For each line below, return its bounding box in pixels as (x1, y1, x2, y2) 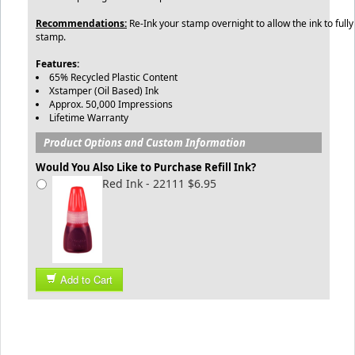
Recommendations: (36, 17, 127, 30)
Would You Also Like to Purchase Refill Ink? (36, 160, 256, 174)
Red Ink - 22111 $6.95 (102, 176, 216, 191)
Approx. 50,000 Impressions (49, 97, 173, 111)
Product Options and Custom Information (44, 136, 246, 150)
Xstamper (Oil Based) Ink (49, 84, 161, 97)
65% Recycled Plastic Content (49, 71, 182, 84)
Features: (36, 57, 79, 71)
